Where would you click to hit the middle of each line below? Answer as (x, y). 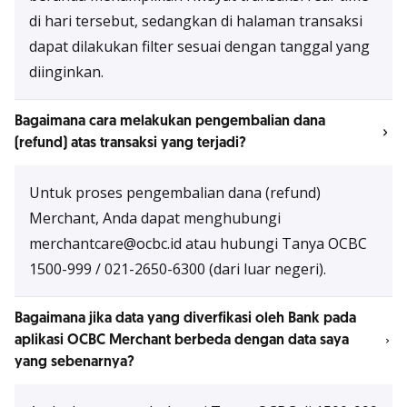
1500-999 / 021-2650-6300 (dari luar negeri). (178, 269)
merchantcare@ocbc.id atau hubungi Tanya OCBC (198, 243)
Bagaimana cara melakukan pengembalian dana (170, 121)
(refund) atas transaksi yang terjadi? (130, 143)
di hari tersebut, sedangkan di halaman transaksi (196, 21)
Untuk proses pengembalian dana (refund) (175, 193)
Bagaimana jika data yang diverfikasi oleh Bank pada (185, 318)
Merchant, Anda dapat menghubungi (155, 218)
